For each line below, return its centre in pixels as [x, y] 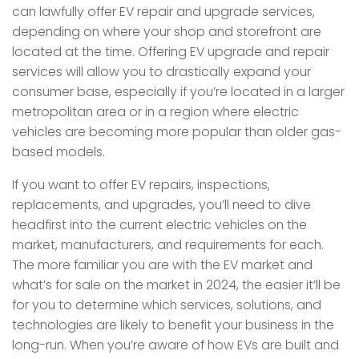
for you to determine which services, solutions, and [167, 305]
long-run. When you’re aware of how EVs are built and [175, 345]
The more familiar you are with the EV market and [162, 264]
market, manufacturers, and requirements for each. [168, 244]
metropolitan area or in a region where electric [155, 111]
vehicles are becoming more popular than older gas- [177, 131]
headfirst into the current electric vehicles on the [159, 224]
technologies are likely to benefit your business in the [173, 325]
